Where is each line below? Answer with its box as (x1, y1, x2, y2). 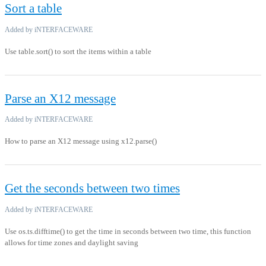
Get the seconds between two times (5, 181, 180, 196)
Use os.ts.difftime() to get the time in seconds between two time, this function (5, 226, 251, 236)
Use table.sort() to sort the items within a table (5, 46, 151, 56)
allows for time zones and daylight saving (5, 237, 138, 247)
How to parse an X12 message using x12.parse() (5, 137, 157, 146)
